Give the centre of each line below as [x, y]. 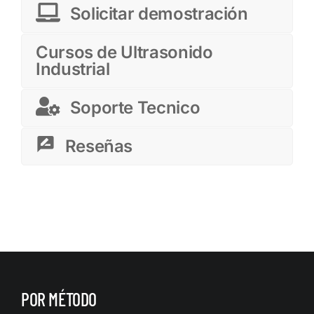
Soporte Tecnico [135, 108]
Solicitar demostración [159, 14]
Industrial [73, 69]
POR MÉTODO [59, 299]
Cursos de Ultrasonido [124, 53]
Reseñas [99, 146]
